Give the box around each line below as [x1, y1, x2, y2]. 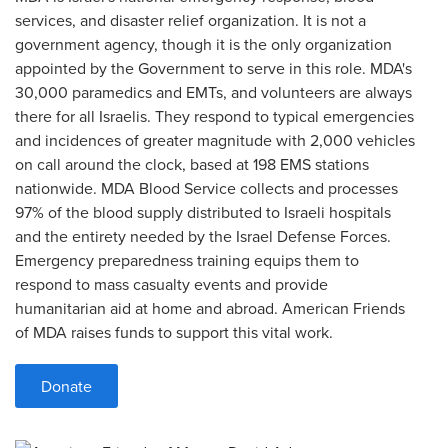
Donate [41, 375, 92, 397]
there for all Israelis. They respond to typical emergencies [15, 105, 414, 127]
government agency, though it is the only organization [15, 33, 392, 55]
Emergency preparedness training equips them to [15, 249, 359, 271]
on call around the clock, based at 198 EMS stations [15, 153, 369, 175]
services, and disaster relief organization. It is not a [15, 9, 366, 31]
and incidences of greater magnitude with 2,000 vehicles [15, 129, 415, 151]
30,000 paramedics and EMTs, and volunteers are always [15, 81, 412, 103]
